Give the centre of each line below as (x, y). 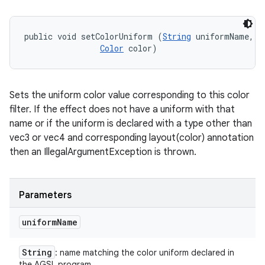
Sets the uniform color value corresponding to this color (130, 95)
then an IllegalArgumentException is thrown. (103, 152)
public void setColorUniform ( (93, 36)
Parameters (45, 195)
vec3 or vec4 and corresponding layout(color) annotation (132, 138)
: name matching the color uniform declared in (145, 253)
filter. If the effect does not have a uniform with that (122, 109)
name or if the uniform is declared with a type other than (131, 124)
